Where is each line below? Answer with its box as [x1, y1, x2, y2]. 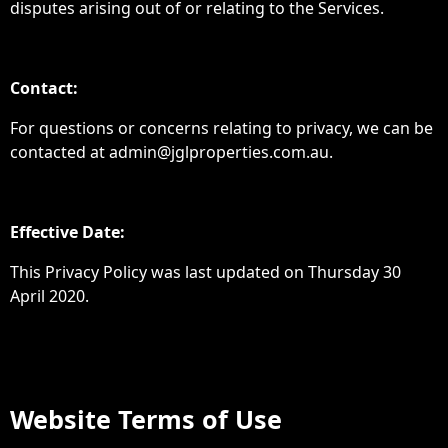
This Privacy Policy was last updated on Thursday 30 [10, 261, 401, 283]
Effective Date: [10, 221, 125, 243]
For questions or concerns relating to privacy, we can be [10, 117, 433, 139]
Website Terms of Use [10, 402, 282, 436]
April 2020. [10, 285, 89, 307]
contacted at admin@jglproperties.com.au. [10, 141, 333, 163]
